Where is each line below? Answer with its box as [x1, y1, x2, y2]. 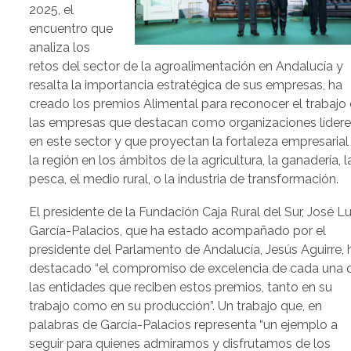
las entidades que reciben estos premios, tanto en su [29, 279, 333, 295]
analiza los [29, 40, 91, 56]
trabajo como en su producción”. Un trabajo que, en [29, 298, 323, 313]
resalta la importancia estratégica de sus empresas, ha [29, 78, 343, 93]
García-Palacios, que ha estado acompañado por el [29, 223, 327, 238]
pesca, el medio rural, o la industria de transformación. [29, 172, 339, 187]
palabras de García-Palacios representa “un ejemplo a [29, 317, 338, 332]
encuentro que [29, 21, 114, 37]
